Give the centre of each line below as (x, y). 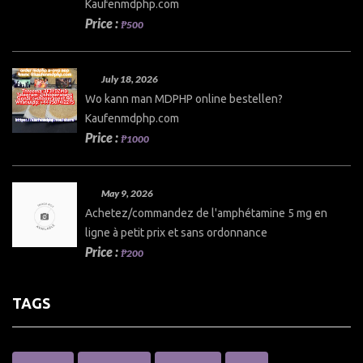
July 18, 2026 (130, 79)
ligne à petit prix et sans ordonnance (176, 232)
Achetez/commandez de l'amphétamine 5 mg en (206, 213)
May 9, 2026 (127, 193)
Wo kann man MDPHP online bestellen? (184, 98)
